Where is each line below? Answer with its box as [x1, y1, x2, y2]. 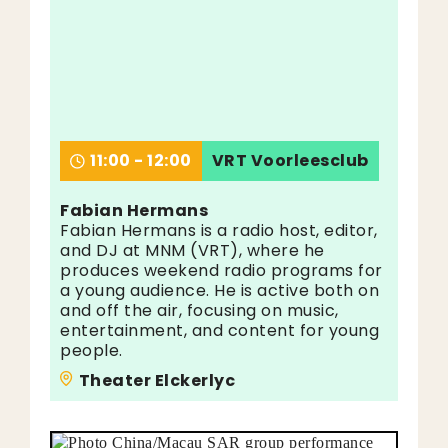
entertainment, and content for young [60, 319, 379, 342]
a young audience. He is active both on [60, 279, 379, 302]
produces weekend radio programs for [60, 259, 383, 282]
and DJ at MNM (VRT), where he [60, 239, 325, 262]
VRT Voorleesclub [211, 149, 369, 172]
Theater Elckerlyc [78, 369, 235, 392]
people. [60, 339, 123, 362]
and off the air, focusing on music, [60, 299, 339, 322]
